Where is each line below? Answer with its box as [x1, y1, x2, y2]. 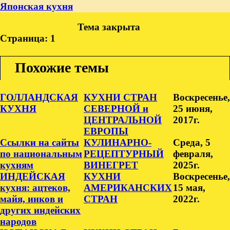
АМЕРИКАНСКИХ [84, 182, 172, 194]
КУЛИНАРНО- [84, 137, 151, 148]
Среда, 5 [173, 137, 210, 148]
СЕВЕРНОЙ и [84, 103, 148, 114]
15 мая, [173, 182, 205, 194]
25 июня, [173, 103, 213, 114]
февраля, [173, 148, 213, 160]
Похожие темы [14, 60, 109, 76]
